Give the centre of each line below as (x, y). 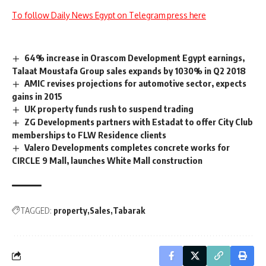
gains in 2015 (37, 96)
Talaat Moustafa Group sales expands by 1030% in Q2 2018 (129, 71)
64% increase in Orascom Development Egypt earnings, (135, 58)
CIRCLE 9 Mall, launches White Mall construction (107, 160)
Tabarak (129, 210)
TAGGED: (36, 210)
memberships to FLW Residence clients (89, 134)
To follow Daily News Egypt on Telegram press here (109, 15)
